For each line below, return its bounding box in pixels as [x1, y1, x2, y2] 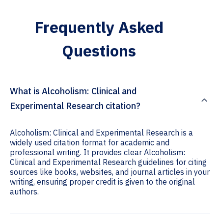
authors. [10, 187, 39, 197]
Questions [62, 40, 136, 61]
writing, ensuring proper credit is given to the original [10, 177, 195, 187]
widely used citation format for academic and [10, 137, 169, 148]
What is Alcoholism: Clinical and [10, 85, 137, 97]
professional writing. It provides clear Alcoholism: [10, 147, 185, 158]
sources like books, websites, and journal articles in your [10, 167, 210, 177]
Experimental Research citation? [10, 100, 140, 112]
